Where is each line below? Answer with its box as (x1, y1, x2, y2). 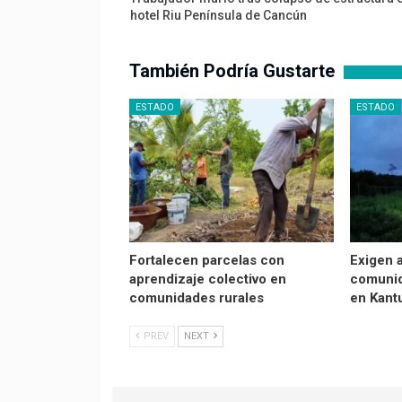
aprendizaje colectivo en (128, 271, 286, 288)
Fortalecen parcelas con (128, 252, 284, 269)
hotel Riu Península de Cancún (129, 8, 307, 23)
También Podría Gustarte (128, 60, 335, 83)
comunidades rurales (128, 290, 264, 307)
